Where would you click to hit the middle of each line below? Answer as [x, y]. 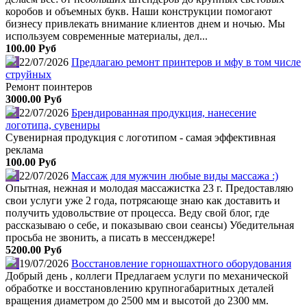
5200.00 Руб [34, 249]
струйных [28, 74]
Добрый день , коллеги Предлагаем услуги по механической [147, 275]
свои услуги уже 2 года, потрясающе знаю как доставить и [143, 200]
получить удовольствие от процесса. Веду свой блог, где [137, 212]
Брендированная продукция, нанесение [164, 112]
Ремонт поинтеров [49, 86]
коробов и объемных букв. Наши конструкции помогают [139, 11]
